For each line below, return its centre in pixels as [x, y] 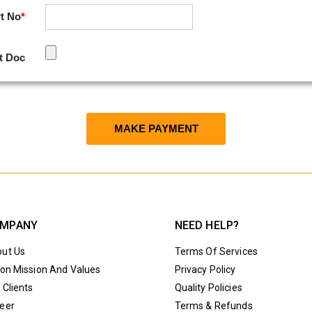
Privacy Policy [205, 270]
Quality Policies [208, 288]
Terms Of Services [216, 251]
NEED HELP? [207, 225]
